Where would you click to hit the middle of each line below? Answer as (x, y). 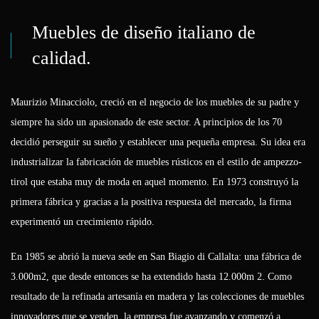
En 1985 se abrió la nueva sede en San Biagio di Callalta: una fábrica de (156, 257)
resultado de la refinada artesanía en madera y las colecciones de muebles (157, 297)
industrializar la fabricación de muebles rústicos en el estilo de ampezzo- (156, 162)
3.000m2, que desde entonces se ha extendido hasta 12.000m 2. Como (151, 277)
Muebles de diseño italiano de (144, 33)
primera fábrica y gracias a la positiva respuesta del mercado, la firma (151, 202)
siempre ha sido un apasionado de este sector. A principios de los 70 (146, 122)
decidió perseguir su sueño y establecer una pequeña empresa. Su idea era (158, 142)
